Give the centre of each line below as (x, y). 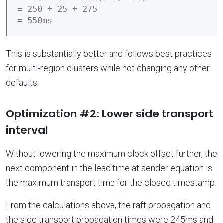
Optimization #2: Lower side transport (110, 113)
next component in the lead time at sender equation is (109, 168)
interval (27, 130)
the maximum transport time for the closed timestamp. (111, 182)
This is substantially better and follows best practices (109, 53)
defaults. (22, 82)
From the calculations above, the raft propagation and (108, 205)
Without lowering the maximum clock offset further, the (111, 153)
